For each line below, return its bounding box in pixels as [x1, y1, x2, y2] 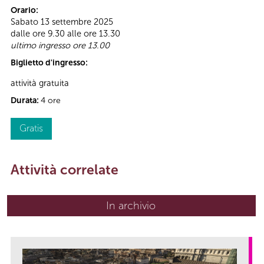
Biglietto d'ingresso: [11, 58, 90, 68]
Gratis [19, 122, 43, 134]
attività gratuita [11, 77, 69, 88]
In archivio [106, 199, 156, 212]
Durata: [11, 95, 41, 105]
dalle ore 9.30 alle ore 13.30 [11, 28, 120, 39]
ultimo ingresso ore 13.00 [11, 40, 110, 51]
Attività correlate [11, 161, 118, 178]
